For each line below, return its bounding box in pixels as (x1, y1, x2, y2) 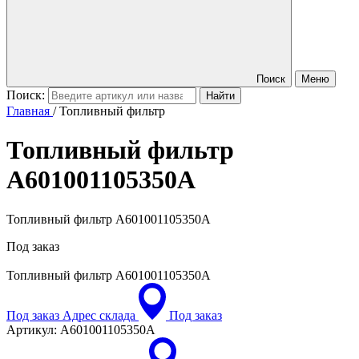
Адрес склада (63, 308, 135, 322)
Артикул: (6, 322, 57, 337)
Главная (6, 104, 50, 118)
